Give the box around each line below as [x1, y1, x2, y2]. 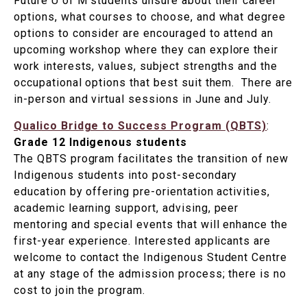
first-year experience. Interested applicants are [14, 234, 271, 248]
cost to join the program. [14, 284, 146, 297]
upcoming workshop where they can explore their [14, 43, 279, 57]
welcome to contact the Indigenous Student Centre [14, 251, 288, 265]
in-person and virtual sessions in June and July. [14, 93, 272, 106]
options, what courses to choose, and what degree [14, 10, 286, 24]
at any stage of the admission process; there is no [14, 267, 286, 281]
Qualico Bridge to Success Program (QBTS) [14, 119, 267, 133]
